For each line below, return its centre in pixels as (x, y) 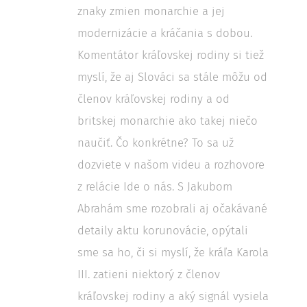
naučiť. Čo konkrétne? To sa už (156, 143)
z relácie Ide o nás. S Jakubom (155, 186)
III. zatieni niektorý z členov (149, 274)
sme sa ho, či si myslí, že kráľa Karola (173, 252)
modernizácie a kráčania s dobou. (165, 33)
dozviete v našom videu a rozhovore (171, 164)
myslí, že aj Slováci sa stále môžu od (172, 77)
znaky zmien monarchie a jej (151, 11)
